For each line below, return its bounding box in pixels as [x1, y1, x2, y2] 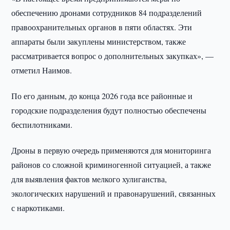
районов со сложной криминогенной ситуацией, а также [11, 159, 212, 170]
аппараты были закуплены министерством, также [11, 36, 186, 47]
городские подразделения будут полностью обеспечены [11, 105, 207, 116]
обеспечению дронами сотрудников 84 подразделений [11, 7, 202, 18]
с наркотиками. [11, 202, 65, 213]
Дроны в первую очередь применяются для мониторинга [11, 145, 212, 156]
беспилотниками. [11, 119, 73, 130]
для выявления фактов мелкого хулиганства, [11, 174, 167, 184]
